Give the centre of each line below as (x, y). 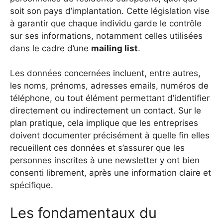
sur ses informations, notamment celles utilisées (106, 36)
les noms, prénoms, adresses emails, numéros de (109, 86)
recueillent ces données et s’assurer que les (97, 148)
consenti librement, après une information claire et (111, 173)
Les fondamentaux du (83, 213)
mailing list (114, 48)
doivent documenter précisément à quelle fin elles (110, 136)
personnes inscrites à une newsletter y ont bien (105, 161)
